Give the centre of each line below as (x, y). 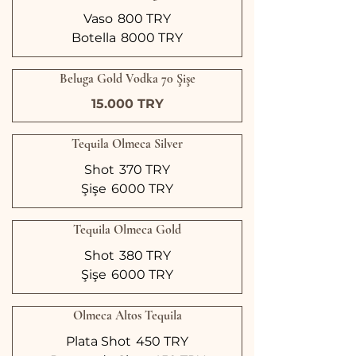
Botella (94, 38)
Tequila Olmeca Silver (127, 144)
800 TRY (144, 19)
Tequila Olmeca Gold (127, 230)
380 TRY (145, 255)
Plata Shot (99, 341)
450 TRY (162, 341)
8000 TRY (152, 38)
